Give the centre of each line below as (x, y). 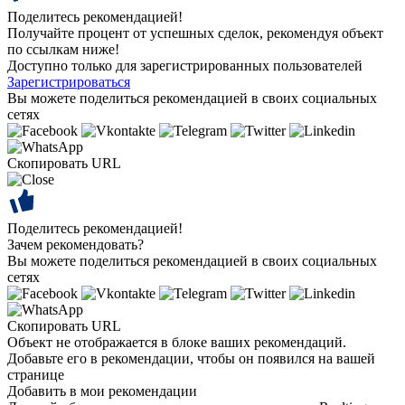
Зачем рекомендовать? (75, 244)
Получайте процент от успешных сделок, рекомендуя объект (195, 33)
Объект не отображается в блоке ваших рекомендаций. (177, 342)
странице (36, 374)
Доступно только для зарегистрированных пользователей (185, 65)
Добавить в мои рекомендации (102, 391)
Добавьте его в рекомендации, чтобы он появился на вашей (191, 358)
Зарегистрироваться (69, 81)
